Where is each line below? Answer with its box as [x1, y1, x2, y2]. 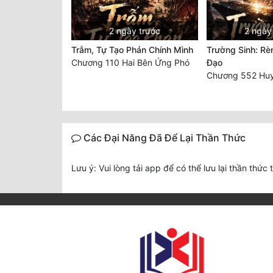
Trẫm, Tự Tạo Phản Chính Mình [71, 44, 193, 55]
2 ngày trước [108, 26, 160, 37]
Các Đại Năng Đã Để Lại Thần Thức [81, 132, 246, 144]
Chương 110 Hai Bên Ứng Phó [71, 57, 190, 68]
